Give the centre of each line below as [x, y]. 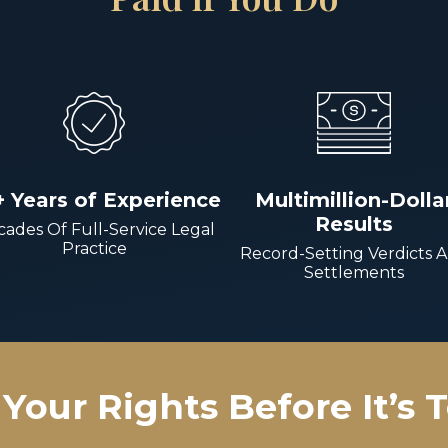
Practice [94, 248]
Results [354, 224]
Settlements [354, 272]
